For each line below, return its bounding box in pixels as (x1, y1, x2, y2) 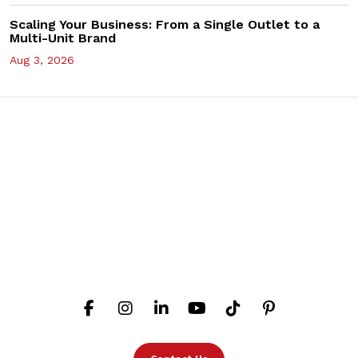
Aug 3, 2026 (10, 53, 74, 66)
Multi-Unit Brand (10, 30, 116, 46)
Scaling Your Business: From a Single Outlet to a (10, 16, 320, 32)
